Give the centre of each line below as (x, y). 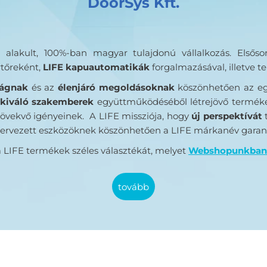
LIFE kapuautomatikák (96, 67)
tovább (135, 187)
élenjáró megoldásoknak (116, 87)
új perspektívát (227, 116)
